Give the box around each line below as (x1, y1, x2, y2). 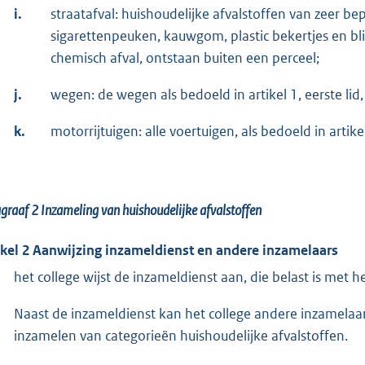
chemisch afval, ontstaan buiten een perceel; (51, 48, 319, 67)
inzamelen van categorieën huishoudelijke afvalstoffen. (14, 326, 348, 345)
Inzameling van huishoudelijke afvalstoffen (41, 200, 262, 219)
